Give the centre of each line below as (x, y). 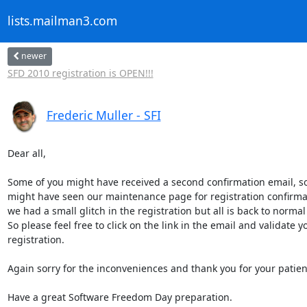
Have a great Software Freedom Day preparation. (120, 297)
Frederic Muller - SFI (103, 115)
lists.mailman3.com (62, 21)
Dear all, (26, 153)
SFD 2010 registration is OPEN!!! (80, 73)
